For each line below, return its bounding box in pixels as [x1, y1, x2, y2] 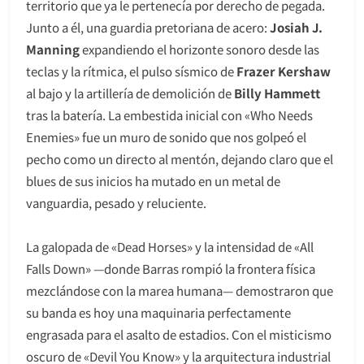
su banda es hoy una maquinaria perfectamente [26, 303, 291, 321]
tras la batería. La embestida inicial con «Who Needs [26, 106, 313, 123]
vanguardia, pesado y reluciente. [26, 193, 206, 211]
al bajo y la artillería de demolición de [26, 84, 234, 102]
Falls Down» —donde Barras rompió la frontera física [26, 259, 315, 277]
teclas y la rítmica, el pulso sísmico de [26, 62, 236, 80]
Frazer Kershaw [236, 62, 331, 80]
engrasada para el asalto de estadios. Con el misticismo [26, 325, 331, 343]
